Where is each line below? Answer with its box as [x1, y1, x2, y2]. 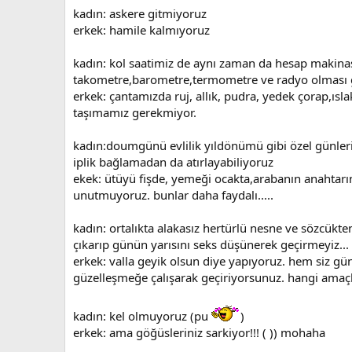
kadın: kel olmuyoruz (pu [73, 307, 208, 324]
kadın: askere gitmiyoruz [73, 5, 207, 21]
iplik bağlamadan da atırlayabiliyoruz [73, 153, 273, 170]
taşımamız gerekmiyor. [73, 104, 196, 120]
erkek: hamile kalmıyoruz [73, 21, 210, 38]
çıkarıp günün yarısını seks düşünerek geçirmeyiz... [73, 236, 349, 252]
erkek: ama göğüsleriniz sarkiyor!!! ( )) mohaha [73, 324, 325, 340]
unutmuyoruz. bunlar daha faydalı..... [73, 186, 273, 203]
